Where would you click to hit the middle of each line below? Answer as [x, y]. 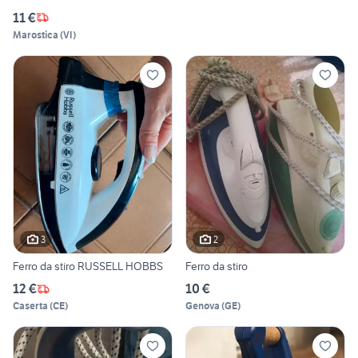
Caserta [30, 306]
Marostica [36, 34]
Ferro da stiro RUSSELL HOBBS [88, 267]
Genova [203, 306]
